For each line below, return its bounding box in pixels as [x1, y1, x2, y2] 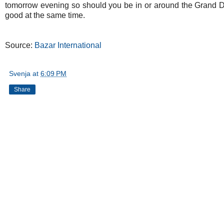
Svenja [9, 69, 30, 78]
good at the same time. [5, 11, 85, 20]
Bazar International [34, 41, 101, 50]
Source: [5, 41, 34, 50]
